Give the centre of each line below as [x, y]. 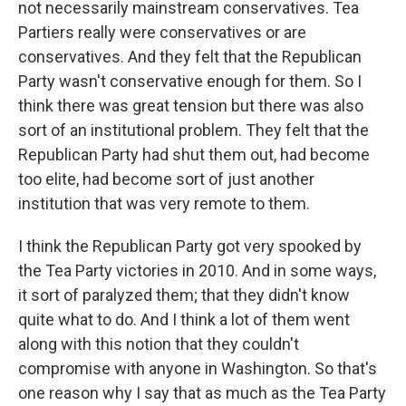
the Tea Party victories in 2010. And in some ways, [197, 271]
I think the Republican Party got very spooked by [190, 246]
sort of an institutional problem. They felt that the [193, 130]
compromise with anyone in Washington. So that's [198, 368]
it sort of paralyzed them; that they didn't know [184, 295]
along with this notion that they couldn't [159, 344]
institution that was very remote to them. [164, 203]
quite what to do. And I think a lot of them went [184, 319]
